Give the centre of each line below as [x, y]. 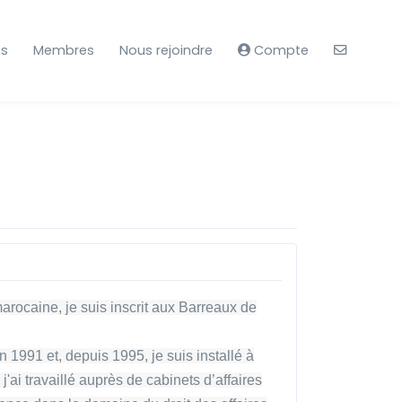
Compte [280, 51]
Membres [64, 51]
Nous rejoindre [166, 51]
